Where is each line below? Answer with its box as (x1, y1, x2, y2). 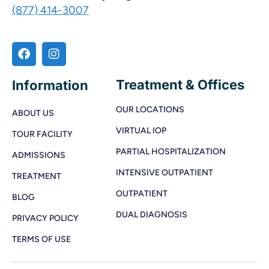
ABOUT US (12, 107, 54, 118)
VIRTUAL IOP (116, 125, 167, 136)
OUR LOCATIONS (116, 104, 185, 115)
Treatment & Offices (116, 76, 245, 92)
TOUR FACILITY (12, 128, 73, 139)
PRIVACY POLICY (12, 213, 79, 223)
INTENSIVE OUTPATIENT (116, 167, 214, 178)
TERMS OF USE (12, 234, 71, 244)
